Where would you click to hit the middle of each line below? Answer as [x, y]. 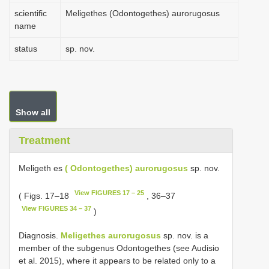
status [26, 49]
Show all [33, 112]
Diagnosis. [40, 236]
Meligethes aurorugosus [111, 236]
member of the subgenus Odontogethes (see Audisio [119, 248]
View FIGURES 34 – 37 [57, 208]
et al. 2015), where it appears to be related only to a [117, 261]
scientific [31, 13]
